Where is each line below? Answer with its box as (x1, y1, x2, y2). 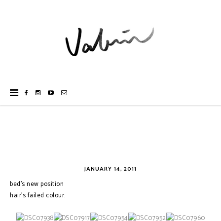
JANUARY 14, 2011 (84, 164, 137, 174)
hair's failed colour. (10, 190, 66, 201)
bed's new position (10, 179, 64, 189)
